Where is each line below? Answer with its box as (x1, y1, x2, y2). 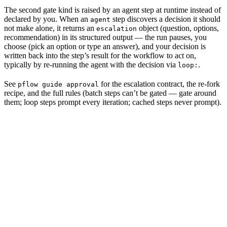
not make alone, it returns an (4, 23, 96, 32)
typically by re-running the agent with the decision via (4, 60, 178, 69)
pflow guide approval (18, 80, 99, 88)
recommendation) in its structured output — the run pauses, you (4, 32, 207, 42)
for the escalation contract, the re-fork (99, 79, 220, 88)
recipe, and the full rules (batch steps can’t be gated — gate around (4, 88, 216, 97)
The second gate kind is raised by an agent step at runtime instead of (4, 5, 221, 14)
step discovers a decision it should (110, 14, 220, 23)
